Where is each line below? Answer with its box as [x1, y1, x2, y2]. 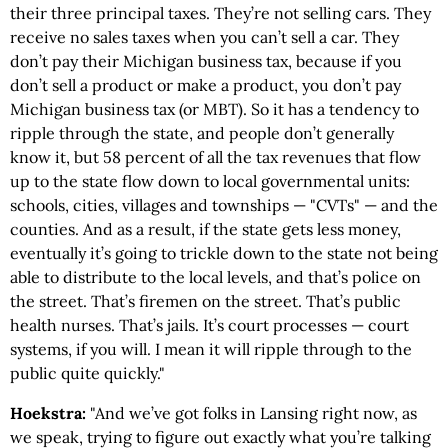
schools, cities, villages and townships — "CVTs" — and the [10, 195, 438, 215]
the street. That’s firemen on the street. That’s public [10, 291, 401, 311]
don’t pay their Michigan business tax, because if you [10, 51, 402, 71]
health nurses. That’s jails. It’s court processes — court [10, 315, 409, 335]
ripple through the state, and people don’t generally [10, 123, 394, 143]
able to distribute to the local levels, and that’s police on [10, 267, 421, 287]
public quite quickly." [10, 363, 165, 383]
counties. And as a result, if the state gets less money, [10, 219, 401, 239]
